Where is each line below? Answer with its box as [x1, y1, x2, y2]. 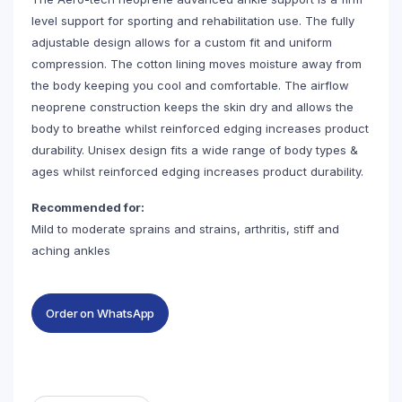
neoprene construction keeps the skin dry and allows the [31, 100, 354, 114]
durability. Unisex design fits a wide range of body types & [31, 143, 358, 157]
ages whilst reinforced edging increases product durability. [31, 164, 363, 179]
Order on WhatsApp [46, 305, 155, 320]
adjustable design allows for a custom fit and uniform [31, 35, 332, 49]
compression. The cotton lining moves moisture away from [31, 57, 362, 71]
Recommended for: [31, 200, 144, 214]
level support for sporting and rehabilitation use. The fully [31, 13, 354, 28]
